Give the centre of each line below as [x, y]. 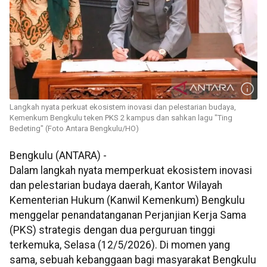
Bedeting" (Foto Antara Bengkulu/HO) [74, 129]
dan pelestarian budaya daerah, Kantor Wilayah [116, 186]
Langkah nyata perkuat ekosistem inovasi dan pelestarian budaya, [123, 107]
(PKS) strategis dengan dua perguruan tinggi [112, 230]
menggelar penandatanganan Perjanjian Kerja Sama [128, 215]
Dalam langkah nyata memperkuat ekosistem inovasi [131, 171]
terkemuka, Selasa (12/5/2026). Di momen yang [120, 245]
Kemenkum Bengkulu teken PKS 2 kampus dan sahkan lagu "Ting [121, 118]
